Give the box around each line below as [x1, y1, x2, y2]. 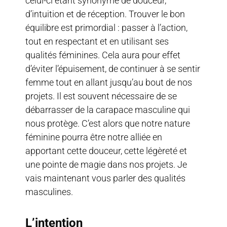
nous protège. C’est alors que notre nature [25, 118, 190, 129]
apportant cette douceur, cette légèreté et [25, 145, 187, 156]
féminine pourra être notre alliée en [25, 131, 162, 142]
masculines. [25, 186, 73, 197]
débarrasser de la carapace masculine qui [25, 104, 190, 115]
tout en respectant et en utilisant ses [25, 35, 169, 47]
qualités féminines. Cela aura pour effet [25, 49, 180, 60]
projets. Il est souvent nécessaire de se [25, 90, 177, 101]
